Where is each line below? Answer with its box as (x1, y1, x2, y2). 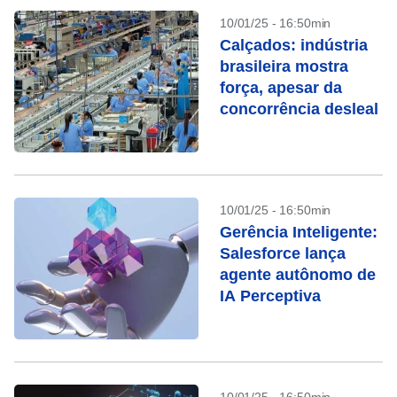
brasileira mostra (220, 58, 348, 75)
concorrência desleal (220, 100, 378, 118)
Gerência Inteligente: (220, 223, 378, 241)
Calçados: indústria (220, 36, 368, 54)
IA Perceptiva (220, 287, 321, 305)
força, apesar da (220, 79, 342, 97)
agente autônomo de (220, 266, 376, 284)
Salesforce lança (220, 245, 346, 262)
